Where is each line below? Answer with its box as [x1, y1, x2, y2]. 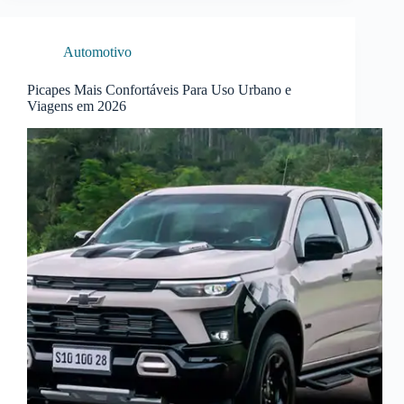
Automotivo [63, 44, 132, 60]
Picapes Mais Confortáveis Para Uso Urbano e [27, 82, 291, 98]
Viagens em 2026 [27, 98, 126, 115]
